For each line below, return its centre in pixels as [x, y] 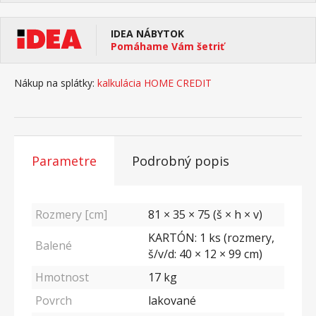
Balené [54, 245]
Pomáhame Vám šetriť [168, 46]
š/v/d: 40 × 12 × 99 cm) [205, 254]
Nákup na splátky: [54, 83]
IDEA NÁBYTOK [147, 34]
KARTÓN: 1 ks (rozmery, [211, 238]
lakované [172, 300]
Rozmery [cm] [71, 214]
